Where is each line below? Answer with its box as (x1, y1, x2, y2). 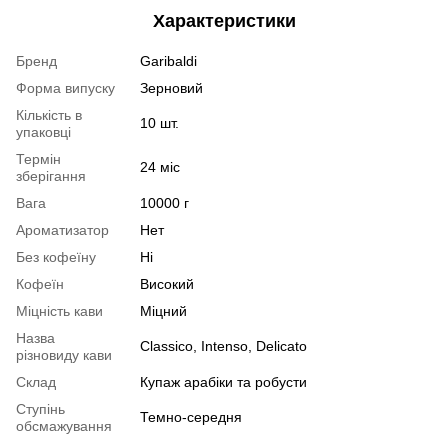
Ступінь (16, 400, 65, 417)
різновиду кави (16, 346, 112, 363)
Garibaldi (140, 52, 197, 69)
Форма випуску (16, 79, 115, 96)
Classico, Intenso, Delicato (140, 337, 307, 354)
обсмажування (16, 417, 112, 434)
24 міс (140, 158, 180, 175)
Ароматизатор (16, 221, 109, 238)
